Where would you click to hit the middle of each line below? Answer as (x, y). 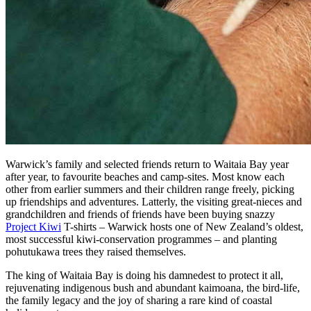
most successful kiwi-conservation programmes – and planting (141, 239)
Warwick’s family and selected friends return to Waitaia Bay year (147, 164)
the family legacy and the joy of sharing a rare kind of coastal (139, 300)
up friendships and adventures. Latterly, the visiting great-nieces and (154, 201)
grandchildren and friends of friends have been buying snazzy (140, 214)
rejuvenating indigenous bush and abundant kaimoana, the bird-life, (153, 287)
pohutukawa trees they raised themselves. (96, 251)
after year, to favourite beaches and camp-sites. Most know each (145, 176)
